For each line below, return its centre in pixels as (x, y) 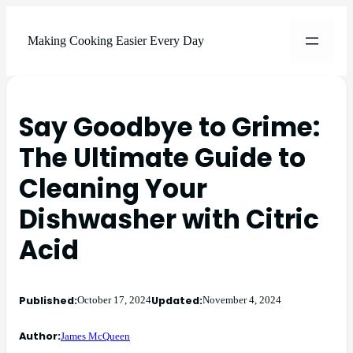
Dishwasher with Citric (169, 219)
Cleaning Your (113, 188)
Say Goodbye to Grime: (169, 127)
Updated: (177, 300)
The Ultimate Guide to (162, 158)
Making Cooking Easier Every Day (115, 41)
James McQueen (95, 336)
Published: (48, 300)
